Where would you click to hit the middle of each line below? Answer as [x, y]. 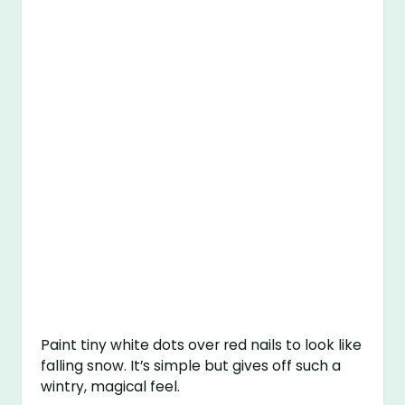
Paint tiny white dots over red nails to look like [202, 345]
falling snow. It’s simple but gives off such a [191, 366]
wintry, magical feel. [111, 387]
